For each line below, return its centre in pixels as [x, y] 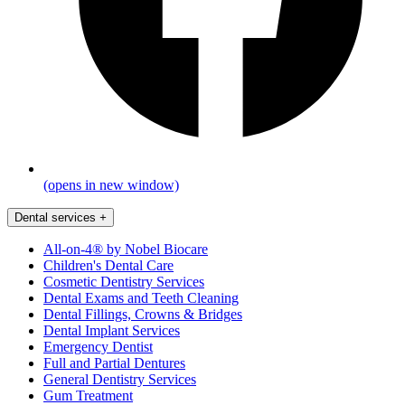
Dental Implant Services [112, 331]
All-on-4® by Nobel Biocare [126, 250]
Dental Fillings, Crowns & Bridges [143, 315]
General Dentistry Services [120, 380]
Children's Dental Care [108, 266]
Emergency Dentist [98, 347]
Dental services [55, 218]
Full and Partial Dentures [114, 363]
